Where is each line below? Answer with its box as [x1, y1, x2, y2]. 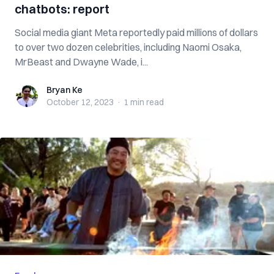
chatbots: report [15, 1, 109, 17]
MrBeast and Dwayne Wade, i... [15, 56, 148, 68]
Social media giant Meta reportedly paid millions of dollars [15, 26, 258, 39]
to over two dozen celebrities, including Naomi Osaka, [15, 41, 242, 53]
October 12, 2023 [46, 97, 114, 108]
